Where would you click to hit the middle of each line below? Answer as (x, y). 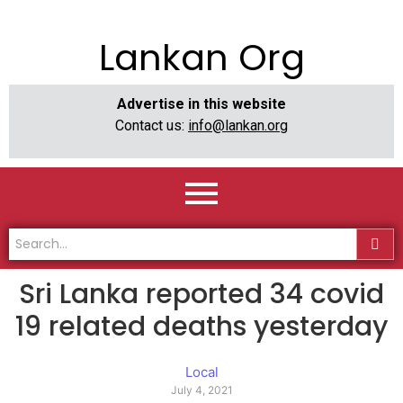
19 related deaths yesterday (201, 327)
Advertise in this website (201, 104)
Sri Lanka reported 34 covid (201, 295)
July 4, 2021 (201, 390)
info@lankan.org (238, 125)
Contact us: (152, 125)
